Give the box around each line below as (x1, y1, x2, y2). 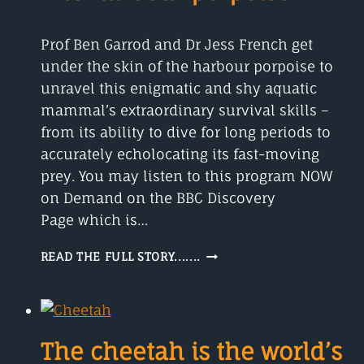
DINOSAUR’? (200, 4, 272, 18)
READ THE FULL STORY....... (40, 250, 201, 264)
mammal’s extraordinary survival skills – (40, 102, 329, 119)
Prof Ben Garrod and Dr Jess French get (40, 36, 313, 54)
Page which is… (40, 211, 148, 229)
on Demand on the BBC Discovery (40, 189, 275, 207)
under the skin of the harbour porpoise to (40, 58, 333, 76)
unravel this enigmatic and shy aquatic (40, 80, 317, 97)
